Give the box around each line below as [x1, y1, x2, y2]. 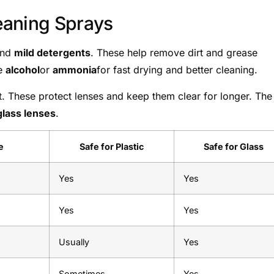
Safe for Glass [203, 141, 264, 152]
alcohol [6, 64, 40, 76]
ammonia [53, 64, 97, 76]
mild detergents [14, 46, 91, 59]
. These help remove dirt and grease [91, 46, 257, 59]
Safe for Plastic [80, 141, 144, 152]
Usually [59, 237, 89, 248]
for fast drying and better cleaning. [97, 64, 257, 76]
